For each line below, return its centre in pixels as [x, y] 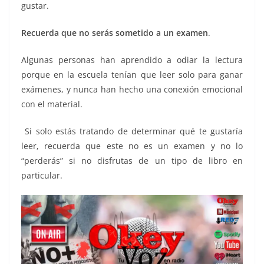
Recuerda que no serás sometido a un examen [115, 32]
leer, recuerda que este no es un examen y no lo [132, 146]
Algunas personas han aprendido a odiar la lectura [132, 60]
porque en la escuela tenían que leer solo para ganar [132, 74]
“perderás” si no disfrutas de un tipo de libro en [132, 160]
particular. [42, 175]
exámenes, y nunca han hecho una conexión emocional [132, 89]
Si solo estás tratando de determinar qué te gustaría [132, 131]
